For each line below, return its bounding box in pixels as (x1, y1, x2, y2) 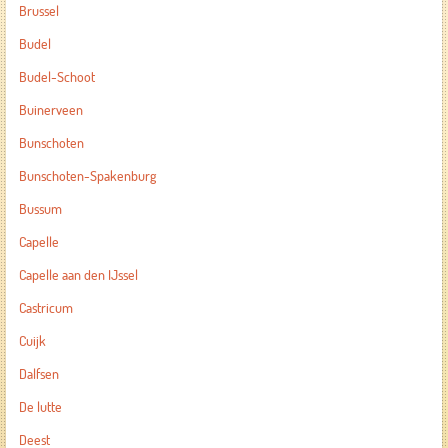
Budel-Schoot (18, 68, 95, 86)
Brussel (18, 2, 59, 20)
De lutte (18, 398, 62, 416)
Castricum (18, 299, 73, 317)
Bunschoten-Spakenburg (18, 167, 156, 185)
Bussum (18, 200, 62, 218)
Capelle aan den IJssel (18, 266, 138, 284)
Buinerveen (18, 101, 83, 119)
